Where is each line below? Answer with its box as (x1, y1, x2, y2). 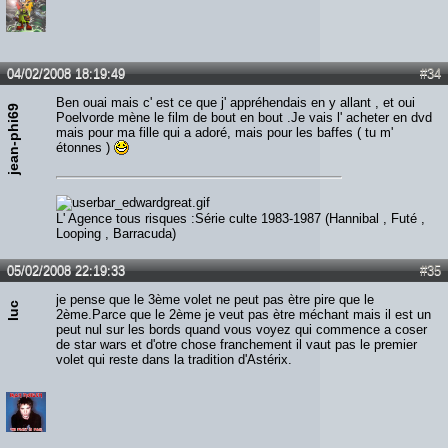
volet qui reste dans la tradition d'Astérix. (56, 351, 292, 367)
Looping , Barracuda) (56, 225, 176, 241)
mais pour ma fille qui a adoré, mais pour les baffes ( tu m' (56, 124, 393, 140)
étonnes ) (56, 139, 114, 155)
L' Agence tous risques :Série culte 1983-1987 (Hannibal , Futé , (56, 210, 425, 226)
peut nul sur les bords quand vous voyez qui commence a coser (56, 321, 427, 337)
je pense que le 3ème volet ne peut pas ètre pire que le (56, 291, 374, 307)
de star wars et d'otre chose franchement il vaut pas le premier (56, 336, 417, 352)
